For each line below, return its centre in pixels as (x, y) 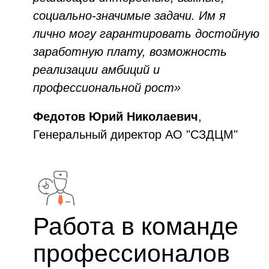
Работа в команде (136, 226)
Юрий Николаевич (144, 116)
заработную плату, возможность (130, 52)
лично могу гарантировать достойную (146, 34)
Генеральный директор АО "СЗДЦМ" (137, 134)
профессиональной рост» (107, 88)
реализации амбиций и (96, 70)
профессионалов (135, 253)
